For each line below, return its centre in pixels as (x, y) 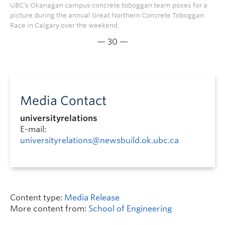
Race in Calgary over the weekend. (65, 25)
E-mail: (33, 129)
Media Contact (63, 100)
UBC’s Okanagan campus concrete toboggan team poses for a (109, 5)
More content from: (49, 208)
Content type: (37, 197)
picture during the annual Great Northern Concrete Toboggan (107, 15)
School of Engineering (130, 208)
